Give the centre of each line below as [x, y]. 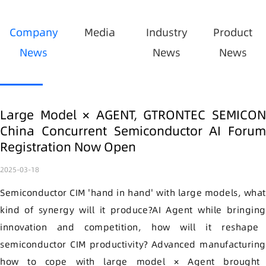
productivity [115, 244]
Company [33, 32]
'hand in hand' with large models [161, 193]
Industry [166, 32]
